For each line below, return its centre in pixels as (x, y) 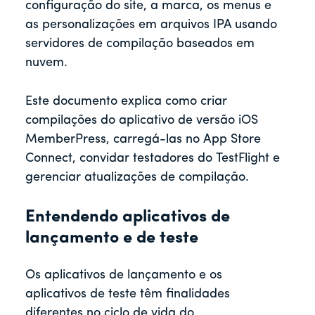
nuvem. (46, 63)
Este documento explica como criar (126, 102)
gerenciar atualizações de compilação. (137, 178)
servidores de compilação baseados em (140, 44)
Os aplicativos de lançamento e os (124, 276)
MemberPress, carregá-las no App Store (143, 140)
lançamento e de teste (112, 239)
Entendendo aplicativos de (128, 218)
